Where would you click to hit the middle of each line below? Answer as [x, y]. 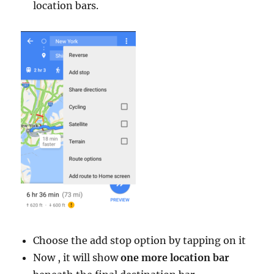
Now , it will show [77, 258]
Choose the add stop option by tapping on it [140, 241]
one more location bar [175, 258]
